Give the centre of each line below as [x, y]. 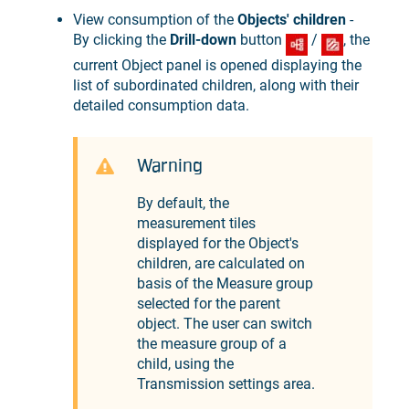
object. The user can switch [225, 323]
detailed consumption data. [161, 106]
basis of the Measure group [225, 283]
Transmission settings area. [226, 383]
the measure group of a [212, 343]
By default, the [183, 203]
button [261, 40]
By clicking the [121, 40]
